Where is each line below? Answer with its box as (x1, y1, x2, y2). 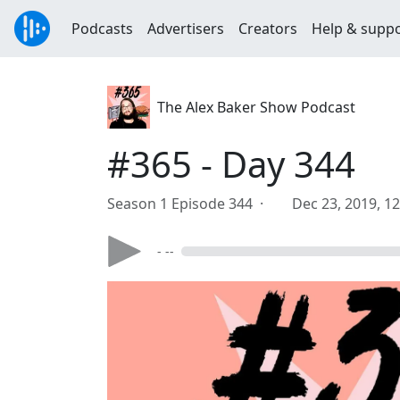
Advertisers (147, 19, 224, 38)
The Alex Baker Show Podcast (157, 97, 355, 117)
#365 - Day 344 (107, 139, 355, 188)
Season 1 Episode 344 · (107, 194, 271, 213)
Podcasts (71, 19, 133, 38)
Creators (238, 19, 297, 38)
